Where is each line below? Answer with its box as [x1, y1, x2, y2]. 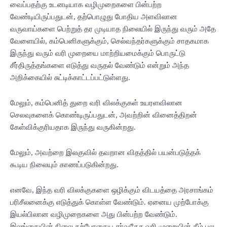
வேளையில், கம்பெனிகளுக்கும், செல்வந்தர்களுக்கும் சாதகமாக [10, 37, 209, 45]
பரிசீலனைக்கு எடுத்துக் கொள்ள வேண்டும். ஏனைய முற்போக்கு [10, 198, 209, 206]
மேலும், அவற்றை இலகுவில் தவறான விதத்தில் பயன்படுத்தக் [10, 148, 201, 157]
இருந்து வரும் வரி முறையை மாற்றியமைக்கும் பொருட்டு [10, 49, 185, 57]
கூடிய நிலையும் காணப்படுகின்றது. [10, 161, 119, 169]
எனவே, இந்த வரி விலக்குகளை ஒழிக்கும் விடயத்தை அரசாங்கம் [10, 186, 213, 194]
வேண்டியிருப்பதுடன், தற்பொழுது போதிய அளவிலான [10, 13, 177, 21]
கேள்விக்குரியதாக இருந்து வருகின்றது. [10, 123, 136, 131]
